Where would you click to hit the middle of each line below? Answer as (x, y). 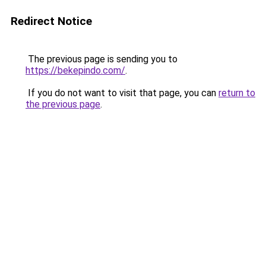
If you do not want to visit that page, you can (122, 93)
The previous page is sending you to (102, 59)
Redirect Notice (51, 21)
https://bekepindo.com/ (75, 70)
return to (237, 93)
